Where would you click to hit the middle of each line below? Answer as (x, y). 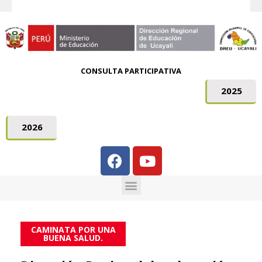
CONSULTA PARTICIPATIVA (131, 71)
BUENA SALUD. (73, 238)
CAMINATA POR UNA (73, 230)
